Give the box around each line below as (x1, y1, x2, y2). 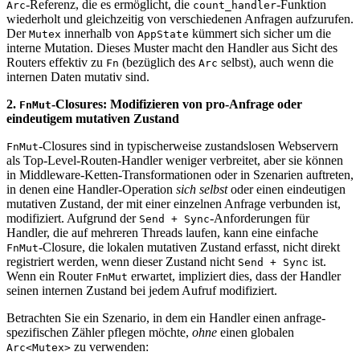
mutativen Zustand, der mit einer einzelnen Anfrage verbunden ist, (6, 196, 341, 211)
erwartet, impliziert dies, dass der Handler (128, 268, 341, 283)
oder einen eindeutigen (227, 182, 346, 196)
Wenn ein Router (6, 268, 96, 283)
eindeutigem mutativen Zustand (6, 111, 179, 125)
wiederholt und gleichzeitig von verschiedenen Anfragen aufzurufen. (6, 11, 354, 26)
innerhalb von (61, 26, 137, 40)
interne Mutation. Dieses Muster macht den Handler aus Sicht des (6, 40, 337, 55)
